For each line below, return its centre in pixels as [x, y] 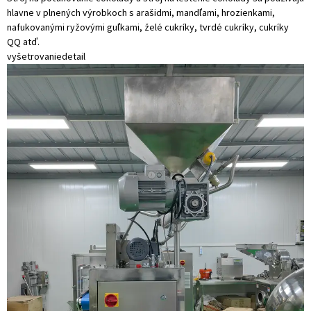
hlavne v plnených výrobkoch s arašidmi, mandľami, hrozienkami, [141, 12]
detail [74, 56]
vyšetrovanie [34, 56]
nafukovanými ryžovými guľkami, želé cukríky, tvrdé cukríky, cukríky [148, 27]
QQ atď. [23, 42]
